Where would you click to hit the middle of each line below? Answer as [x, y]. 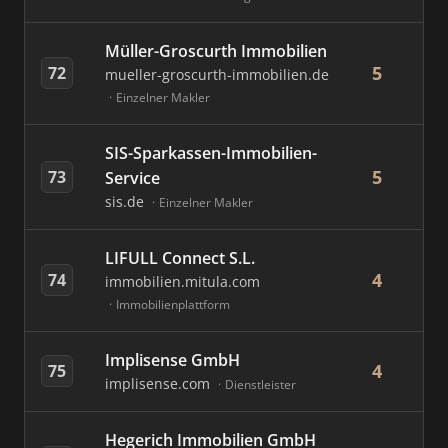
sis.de [126, 201]
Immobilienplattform [173, 304]
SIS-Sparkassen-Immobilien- [211, 153]
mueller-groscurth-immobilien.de [217, 74]
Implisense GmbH [172, 360]
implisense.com [159, 383]
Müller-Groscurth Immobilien [216, 51]
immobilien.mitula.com [182, 281]
